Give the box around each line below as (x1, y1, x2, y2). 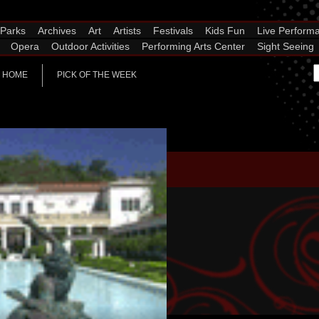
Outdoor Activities (51, 41, 130, 52)
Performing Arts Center (142, 41, 245, 52)
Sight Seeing (257, 41, 314, 52)
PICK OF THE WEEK (56, 70, 137, 80)
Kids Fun (205, 25, 245, 36)
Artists (113, 25, 141, 36)
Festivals (153, 25, 193, 36)
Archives (38, 25, 76, 36)
